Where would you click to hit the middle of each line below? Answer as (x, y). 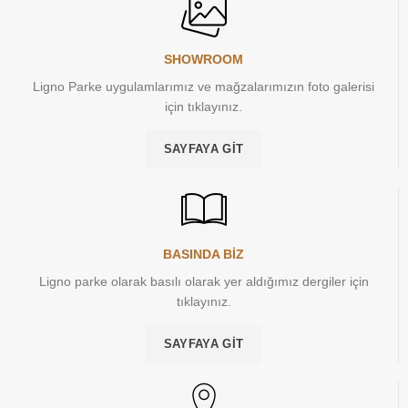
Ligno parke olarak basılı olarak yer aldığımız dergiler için (204, 281)
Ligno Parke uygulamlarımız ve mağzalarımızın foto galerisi (204, 86)
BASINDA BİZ (204, 254)
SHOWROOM (204, 59)
